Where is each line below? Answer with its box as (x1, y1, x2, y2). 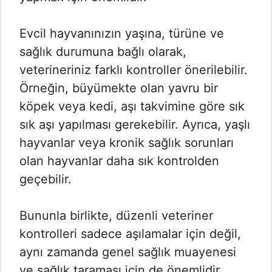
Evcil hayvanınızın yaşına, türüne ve (19, 26, 224, 41)
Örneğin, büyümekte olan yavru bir (19, 81, 218, 96)
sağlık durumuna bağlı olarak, (19, 44, 186, 59)
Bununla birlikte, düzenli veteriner (19, 208, 213, 223)
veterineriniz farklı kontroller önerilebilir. (19, 63, 248, 78)
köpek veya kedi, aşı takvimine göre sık (19, 99, 245, 114)
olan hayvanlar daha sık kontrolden (19, 154, 219, 169)
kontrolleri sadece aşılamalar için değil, (19, 226, 241, 242)
